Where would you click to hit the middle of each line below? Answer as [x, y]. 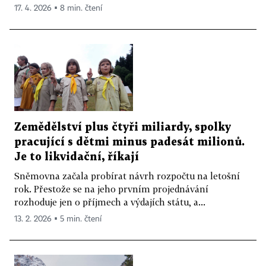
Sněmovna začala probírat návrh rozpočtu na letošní [127, 175]
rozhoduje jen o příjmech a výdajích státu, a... [110, 202]
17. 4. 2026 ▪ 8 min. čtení [58, 8]
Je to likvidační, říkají [77, 157]
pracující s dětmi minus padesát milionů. [129, 142]
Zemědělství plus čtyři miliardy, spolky [123, 127]
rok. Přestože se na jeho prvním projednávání [111, 189]
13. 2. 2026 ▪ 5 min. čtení [58, 219]
